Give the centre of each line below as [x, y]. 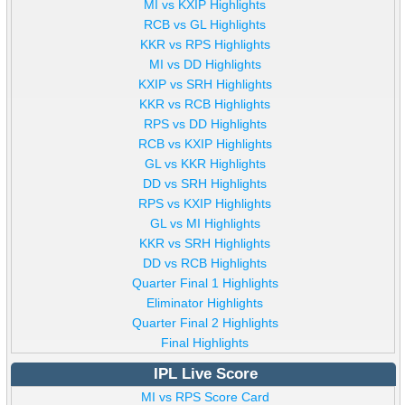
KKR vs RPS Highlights [205, 45]
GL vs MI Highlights [205, 224]
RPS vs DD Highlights [205, 124]
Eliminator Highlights [205, 303]
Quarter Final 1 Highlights [205, 283]
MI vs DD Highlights [205, 65]
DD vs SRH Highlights [205, 184]
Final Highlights [205, 343]
